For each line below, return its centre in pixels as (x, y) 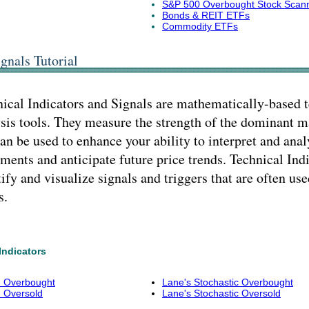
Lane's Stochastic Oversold (221, 293)
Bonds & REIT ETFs (206, 15)
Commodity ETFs (200, 26)
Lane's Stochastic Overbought (228, 282)
